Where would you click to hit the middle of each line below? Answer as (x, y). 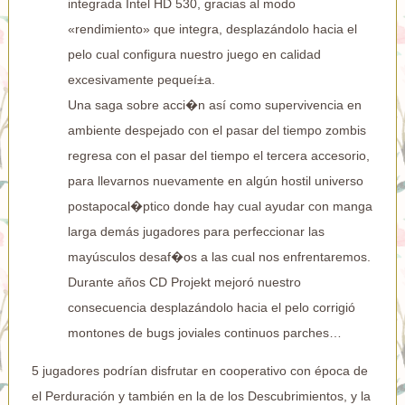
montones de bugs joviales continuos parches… (204, 332)
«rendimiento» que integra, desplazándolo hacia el (212, 28)
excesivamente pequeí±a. (141, 79)
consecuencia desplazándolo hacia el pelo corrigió (211, 307)
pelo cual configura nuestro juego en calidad (194, 54)
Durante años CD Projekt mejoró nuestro (184, 282)
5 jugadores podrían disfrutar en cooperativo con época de (199, 370)
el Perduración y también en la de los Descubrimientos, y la (201, 396)
